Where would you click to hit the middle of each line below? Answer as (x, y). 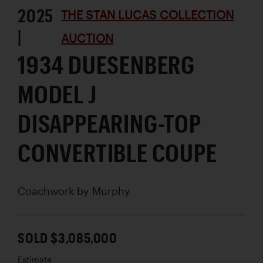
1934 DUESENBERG (106, 65)
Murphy (111, 191)
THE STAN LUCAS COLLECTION (148, 15)
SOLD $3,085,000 (68, 238)
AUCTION (87, 38)
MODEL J (57, 94)
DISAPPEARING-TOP (109, 123)
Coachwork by (55, 191)
